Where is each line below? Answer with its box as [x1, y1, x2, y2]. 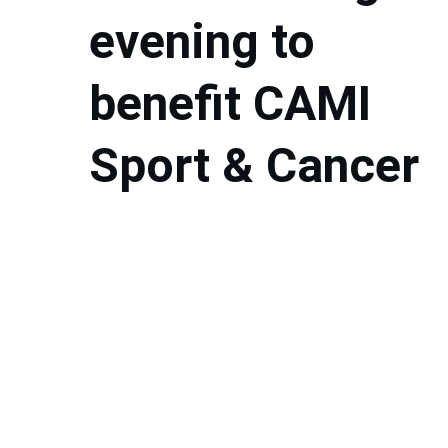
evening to [89, 13, 327, 70]
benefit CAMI [89, 75, 383, 132]
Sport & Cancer [89, 137, 419, 194]
